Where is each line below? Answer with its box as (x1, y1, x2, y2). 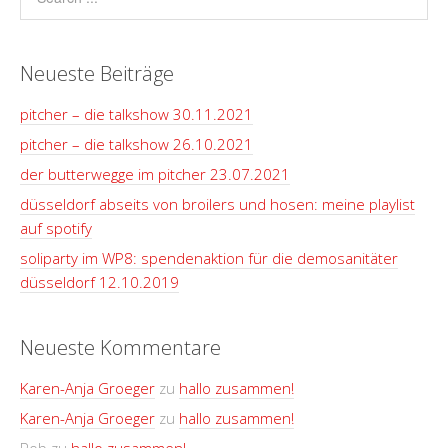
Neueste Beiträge (20, 60, 174, 87)
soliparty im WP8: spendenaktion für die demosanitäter (20, 248, 398, 268)
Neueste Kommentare (20, 334, 221, 361)
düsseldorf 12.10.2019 (20, 272, 179, 292)
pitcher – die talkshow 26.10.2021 (20, 134, 253, 154)
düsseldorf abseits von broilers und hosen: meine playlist (20, 194, 415, 214)
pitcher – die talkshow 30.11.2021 (20, 104, 253, 124)
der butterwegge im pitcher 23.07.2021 (20, 164, 290, 184)
